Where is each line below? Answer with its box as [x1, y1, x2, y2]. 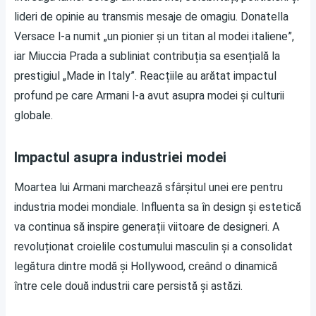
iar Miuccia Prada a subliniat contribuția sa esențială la [14, 49, 280, 63]
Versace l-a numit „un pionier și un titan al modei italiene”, [14, 29, 294, 43]
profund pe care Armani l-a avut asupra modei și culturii [14, 88, 284, 102]
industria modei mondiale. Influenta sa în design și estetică [14, 200, 301, 214]
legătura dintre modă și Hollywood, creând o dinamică [14, 259, 277, 273]
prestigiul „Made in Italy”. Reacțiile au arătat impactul [14, 68, 276, 83]
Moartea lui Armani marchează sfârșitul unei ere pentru [14, 180, 283, 194]
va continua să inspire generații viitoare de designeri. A [14, 219, 279, 233]
